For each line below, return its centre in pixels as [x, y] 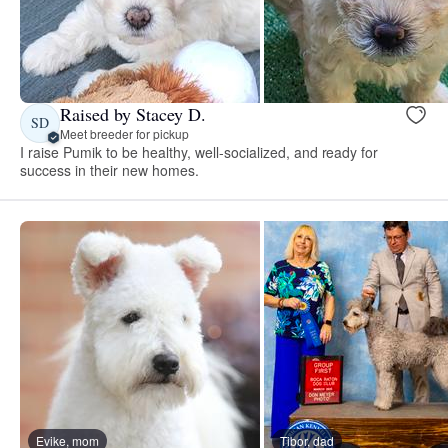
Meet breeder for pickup [124, 134]
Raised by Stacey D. [133, 114]
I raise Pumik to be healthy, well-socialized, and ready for [199, 151]
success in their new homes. [109, 169]
